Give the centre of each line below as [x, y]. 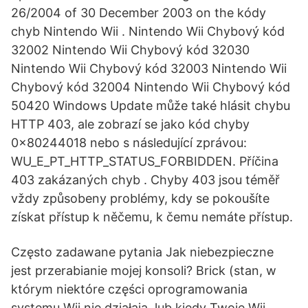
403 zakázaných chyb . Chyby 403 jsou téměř [145, 180]
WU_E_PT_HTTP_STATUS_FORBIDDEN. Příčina [145, 161]
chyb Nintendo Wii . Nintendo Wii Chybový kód [148, 31]
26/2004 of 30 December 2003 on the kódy [139, 13]
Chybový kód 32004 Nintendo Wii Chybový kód [151, 87]
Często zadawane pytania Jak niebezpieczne [142, 252]
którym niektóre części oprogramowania [129, 289]
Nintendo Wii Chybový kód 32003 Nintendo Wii [149, 68]
